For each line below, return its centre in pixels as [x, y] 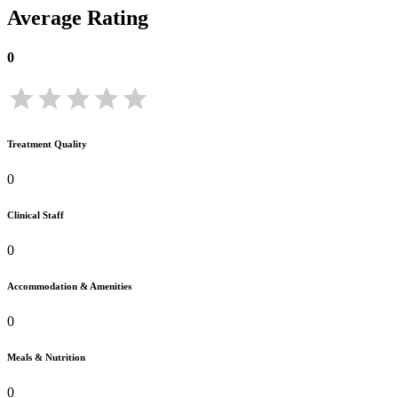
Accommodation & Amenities [69, 286]
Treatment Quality [47, 143]
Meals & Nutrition [46, 357]
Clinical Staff [36, 215]
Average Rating [78, 18]
